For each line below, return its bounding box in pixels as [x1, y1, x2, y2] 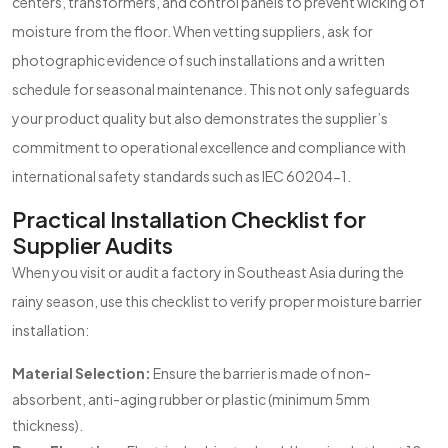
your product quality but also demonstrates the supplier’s [12, 109, 388, 127]
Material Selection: [12, 364, 151, 382]
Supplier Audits [12, 231, 173, 259]
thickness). [12, 416, 83, 434]
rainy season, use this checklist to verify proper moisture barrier [12, 292, 422, 310]
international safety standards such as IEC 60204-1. [12, 167, 351, 185]
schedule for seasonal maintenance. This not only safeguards [12, 80, 410, 98]
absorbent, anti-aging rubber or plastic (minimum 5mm [12, 390, 370, 408]
